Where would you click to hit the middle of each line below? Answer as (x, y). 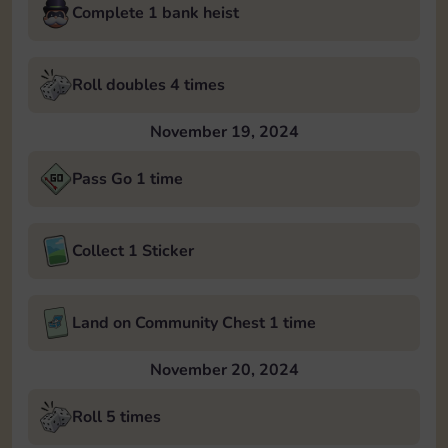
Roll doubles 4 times (148, 85)
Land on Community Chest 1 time (194, 323)
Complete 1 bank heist (155, 13)
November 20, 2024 (224, 370)
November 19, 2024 (224, 132)
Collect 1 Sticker (133, 251)
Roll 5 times (116, 417)
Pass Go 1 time (127, 179)
